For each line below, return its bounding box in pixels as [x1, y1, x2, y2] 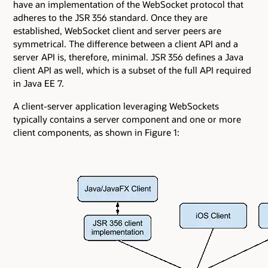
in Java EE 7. [13, 77, 64, 89]
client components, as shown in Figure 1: [13, 126, 179, 139]
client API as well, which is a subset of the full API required [13, 63, 251, 76]
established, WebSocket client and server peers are [13, 24, 221, 36]
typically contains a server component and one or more [13, 113, 241, 126]
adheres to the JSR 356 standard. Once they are [13, 11, 208, 23]
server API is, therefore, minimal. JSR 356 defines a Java [13, 50, 243, 63]
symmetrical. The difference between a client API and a [13, 37, 238, 50]
